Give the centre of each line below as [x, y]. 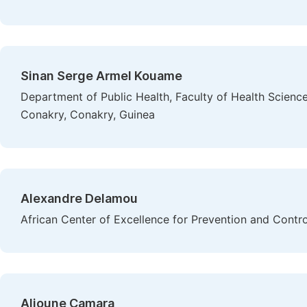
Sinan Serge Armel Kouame [101, 76]
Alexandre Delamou [79, 198]
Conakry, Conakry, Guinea [88, 115]
